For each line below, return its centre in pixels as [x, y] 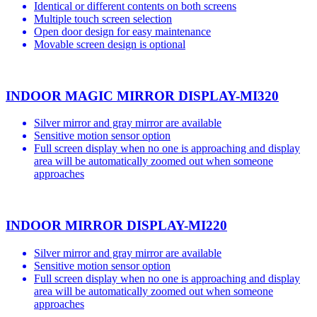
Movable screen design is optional [110, 44]
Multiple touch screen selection [103, 18]
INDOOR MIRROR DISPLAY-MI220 [116, 226]
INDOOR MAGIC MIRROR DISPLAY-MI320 [142, 96]
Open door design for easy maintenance [122, 31]
